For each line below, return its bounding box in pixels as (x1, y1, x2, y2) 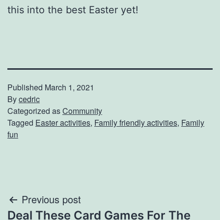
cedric (19, 93, 40, 105)
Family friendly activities (94, 117, 177, 129)
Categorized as (7, 105, 62, 117)
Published (7, 82, 45, 93)
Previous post (22, 192, 81, 207)
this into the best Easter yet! (7, 4, 138, 16)
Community (62, 105, 102, 117)
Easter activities (35, 117, 90, 129)
